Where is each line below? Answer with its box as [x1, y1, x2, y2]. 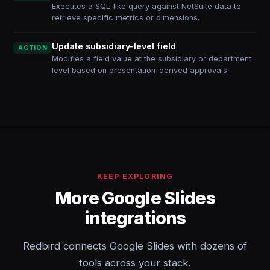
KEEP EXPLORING [96, 172, 174, 181]
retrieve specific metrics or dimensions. [52, 13, 200, 22]
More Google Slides [55, 187, 215, 209]
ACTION [18, 44, 48, 52]
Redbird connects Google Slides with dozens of [23, 240, 247, 252]
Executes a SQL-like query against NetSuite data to [52, 2, 242, 11]
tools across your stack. [79, 257, 191, 269]
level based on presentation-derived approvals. [52, 66, 230, 75]
